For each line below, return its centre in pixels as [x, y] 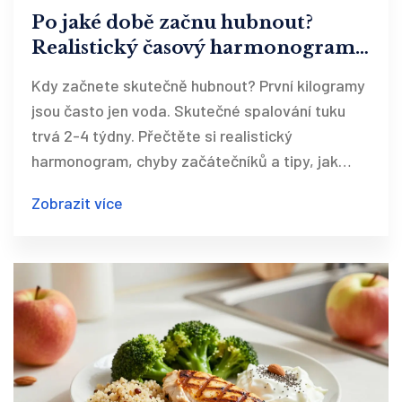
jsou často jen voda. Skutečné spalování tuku [188, 111]
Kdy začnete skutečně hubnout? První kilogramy [198, 86]
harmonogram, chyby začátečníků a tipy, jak [185, 161]
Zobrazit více [77, 203]
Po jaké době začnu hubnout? [172, 23]
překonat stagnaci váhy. [115, 186]
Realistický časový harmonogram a [201, 48]
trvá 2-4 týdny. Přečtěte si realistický [162, 136]
